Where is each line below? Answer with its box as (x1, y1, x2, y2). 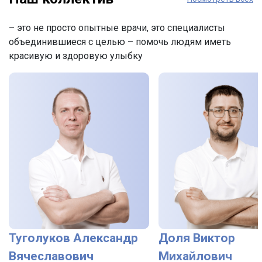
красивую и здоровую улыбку (9, 50, 143, 61)
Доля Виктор (158, 231, 235, 245)
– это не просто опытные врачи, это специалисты (9, 22, 225, 33)
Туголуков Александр (9, 231, 138, 245)
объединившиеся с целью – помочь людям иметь (9, 36, 231, 47)
